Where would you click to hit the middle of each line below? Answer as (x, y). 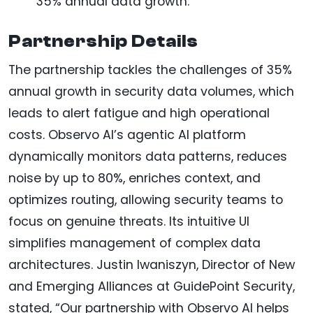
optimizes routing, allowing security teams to (146, 200)
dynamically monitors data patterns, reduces (148, 157)
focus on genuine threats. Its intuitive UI (129, 222)
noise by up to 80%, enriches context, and (134, 179)
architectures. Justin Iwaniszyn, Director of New (152, 265)
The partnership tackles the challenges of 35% (150, 70)
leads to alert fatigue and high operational (139, 114)
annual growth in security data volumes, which (151, 92)
